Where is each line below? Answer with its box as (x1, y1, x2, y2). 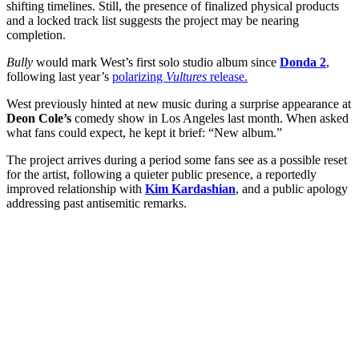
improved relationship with (6, 182, 145, 196)
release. (207, 70, 248, 84)
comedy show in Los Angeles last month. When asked (71, 111, 349, 126)
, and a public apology (236, 182, 348, 196)
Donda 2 (280, 55, 326, 70)
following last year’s (6, 70, 112, 84)
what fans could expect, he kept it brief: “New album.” (6, 126, 282, 140)
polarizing (112, 70, 166, 84)
